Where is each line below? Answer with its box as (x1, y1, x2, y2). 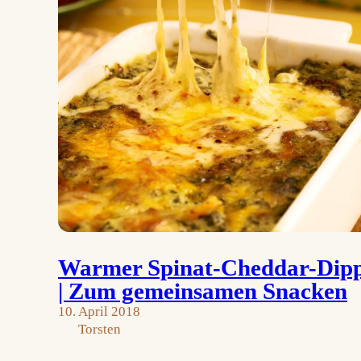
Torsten (77, 321, 121, 337)
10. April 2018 (58, 303, 140, 319)
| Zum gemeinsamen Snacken (58, 277, 347, 304)
